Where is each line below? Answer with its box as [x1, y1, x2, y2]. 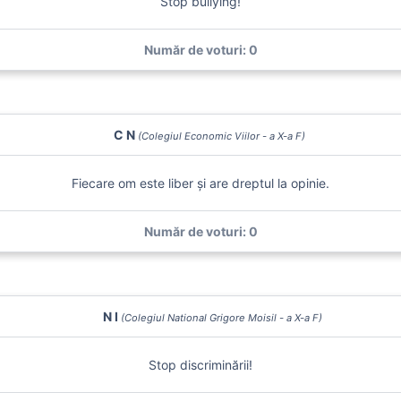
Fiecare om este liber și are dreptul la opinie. [72, 175, 329, 191]
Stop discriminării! [149, 357, 252, 372]
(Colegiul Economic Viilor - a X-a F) [137, 130, 305, 142]
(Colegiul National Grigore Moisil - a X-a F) [120, 311, 322, 324]
